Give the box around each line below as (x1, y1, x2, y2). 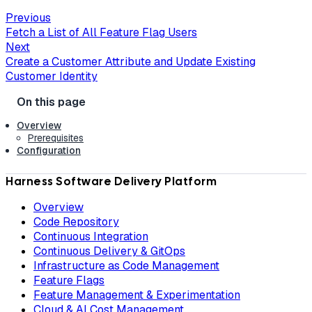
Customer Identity (6, 69, 97, 84)
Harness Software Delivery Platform (6, 174, 217, 189)
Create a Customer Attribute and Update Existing (6, 54, 256, 70)
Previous (6, 10, 51, 26)
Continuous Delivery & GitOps (33, 244, 185, 259)
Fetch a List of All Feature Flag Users (6, 25, 197, 40)
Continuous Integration (33, 229, 148, 244)
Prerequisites (28, 132, 84, 145)
